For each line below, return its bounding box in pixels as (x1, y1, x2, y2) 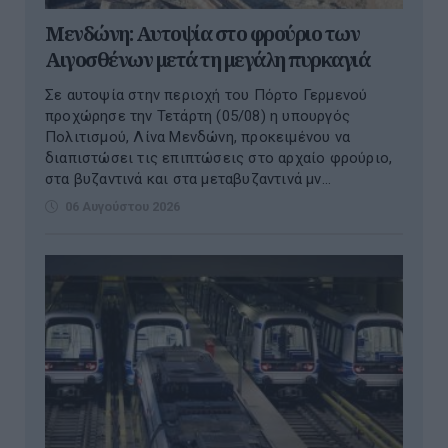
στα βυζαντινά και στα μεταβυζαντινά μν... (45, 170, 332, 189)
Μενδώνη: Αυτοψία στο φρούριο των (45, 20, 359, 48)
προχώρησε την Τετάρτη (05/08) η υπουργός (45, 107, 351, 126)
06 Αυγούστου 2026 (65, 199, 180, 215)
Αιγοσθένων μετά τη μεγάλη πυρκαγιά (45, 46, 369, 74)
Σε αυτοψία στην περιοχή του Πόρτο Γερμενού (45, 86, 368, 105)
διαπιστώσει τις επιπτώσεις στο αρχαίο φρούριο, (45, 149, 393, 168)
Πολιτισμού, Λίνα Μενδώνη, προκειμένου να (45, 128, 350, 147)
